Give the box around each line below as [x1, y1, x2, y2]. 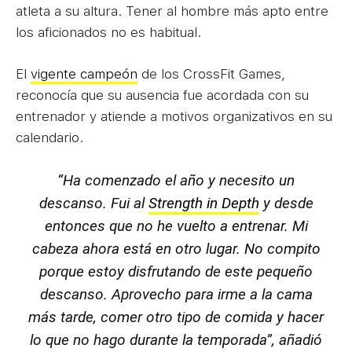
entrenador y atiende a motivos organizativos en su [16, 108, 332, 124]
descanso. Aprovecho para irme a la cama [39, 284, 313, 303]
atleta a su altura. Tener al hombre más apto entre [16, 2, 328, 19]
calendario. [16, 129, 83, 145]
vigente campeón [31, 65, 137, 82]
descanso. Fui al [38, 193, 148, 212]
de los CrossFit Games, [137, 65, 285, 82]
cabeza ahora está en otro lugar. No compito [31, 239, 321, 258]
